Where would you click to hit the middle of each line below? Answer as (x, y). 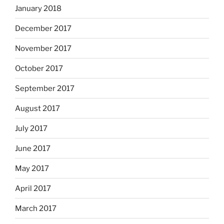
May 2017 (32, 168)
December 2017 (43, 28)
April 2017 (33, 188)
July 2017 (31, 128)
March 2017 (36, 208)
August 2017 (37, 108)
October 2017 (39, 68)
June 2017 (33, 148)
